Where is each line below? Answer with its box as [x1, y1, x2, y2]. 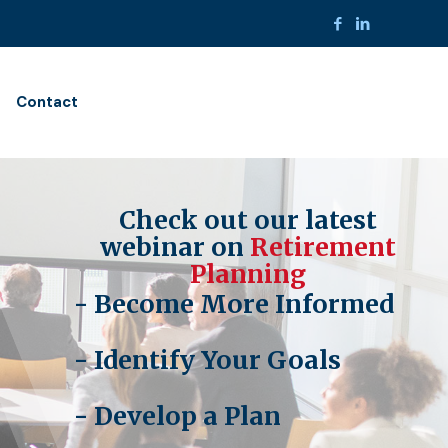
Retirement [249, 231, 396, 263]
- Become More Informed [74, 288, 394, 320]
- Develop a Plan [74, 400, 281, 432]
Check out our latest [118, 204, 377, 236]
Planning [189, 258, 306, 290]
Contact [15, 92, 78, 112]
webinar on [99, 231, 250, 263]
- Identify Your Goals [74, 344, 341, 376]
